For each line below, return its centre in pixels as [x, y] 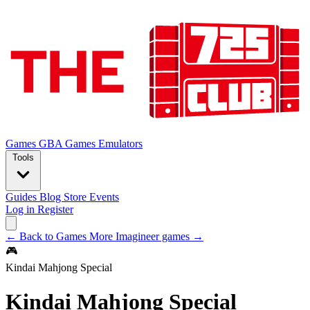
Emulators [120, 144]
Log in [21, 210]
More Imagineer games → [146, 237]
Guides [22, 197]
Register [55, 210]
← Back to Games [47, 237]
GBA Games [69, 144]
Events [104, 197]
